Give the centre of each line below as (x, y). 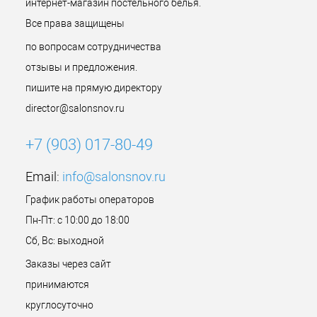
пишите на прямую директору (94, 88)
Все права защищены (75, 23)
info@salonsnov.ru (114, 177)
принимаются (57, 284)
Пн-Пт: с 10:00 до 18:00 (77, 220)
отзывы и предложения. (81, 67)
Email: (44, 177)
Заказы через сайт (68, 264)
